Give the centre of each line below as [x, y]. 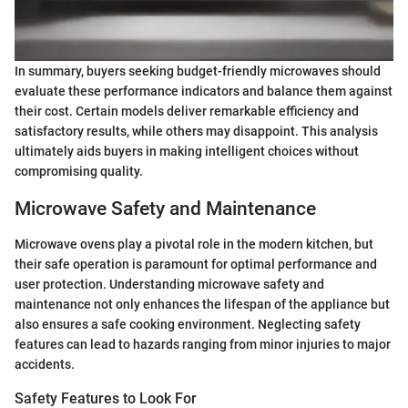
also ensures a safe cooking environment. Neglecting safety [188, 324]
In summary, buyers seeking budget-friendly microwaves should [198, 71]
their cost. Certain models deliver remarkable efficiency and [187, 112]
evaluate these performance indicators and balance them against [204, 92]
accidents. [45, 364]
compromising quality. [79, 172]
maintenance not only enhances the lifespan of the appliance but [202, 304]
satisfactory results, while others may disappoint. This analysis [196, 132]
